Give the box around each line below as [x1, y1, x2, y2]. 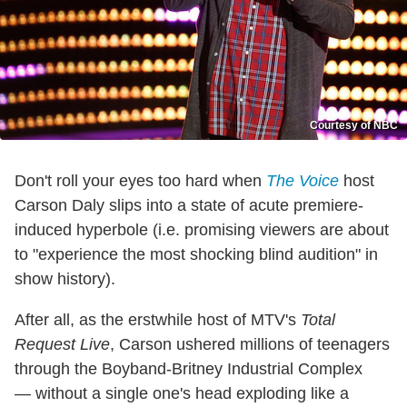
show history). [15, 270, 115, 289]
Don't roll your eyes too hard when [15, 172, 266, 191]
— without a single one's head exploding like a [15, 384, 349, 403]
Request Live [15, 335, 110, 354]
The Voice [266, 172, 339, 191]
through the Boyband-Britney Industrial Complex [15, 360, 362, 379]
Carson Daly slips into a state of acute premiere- [15, 196, 363, 215]
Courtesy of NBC [310, 119, 398, 133]
